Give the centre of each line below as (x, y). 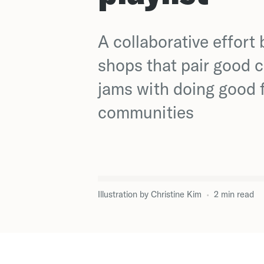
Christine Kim (176, 194)
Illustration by (123, 194)
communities (146, 112)
